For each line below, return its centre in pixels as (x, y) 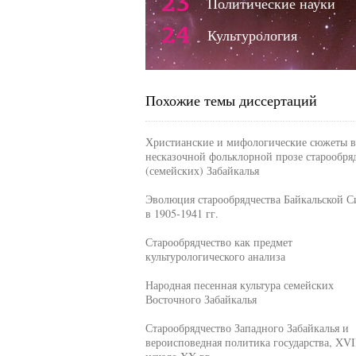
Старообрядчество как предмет (219, 242)
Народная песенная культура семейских (239, 285)
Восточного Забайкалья (201, 299)
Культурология (252, 35)
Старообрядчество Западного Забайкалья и (247, 328)
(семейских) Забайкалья (202, 170)
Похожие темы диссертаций (231, 100)
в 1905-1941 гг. (182, 213)
